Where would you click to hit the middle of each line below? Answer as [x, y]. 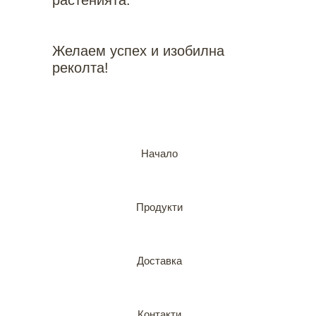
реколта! [80, 68]
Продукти [159, 207]
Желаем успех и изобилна [138, 51]
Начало [159, 153]
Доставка [159, 261]
